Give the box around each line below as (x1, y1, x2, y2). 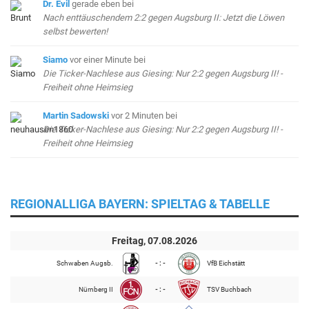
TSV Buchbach (207, 286, 252, 293)
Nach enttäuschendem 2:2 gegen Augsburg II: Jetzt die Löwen (43, 12, 285, 23)
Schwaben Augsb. (57, 259, 113, 267)
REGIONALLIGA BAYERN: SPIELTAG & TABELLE (10, 197, 270, 211)
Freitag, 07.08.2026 (112, 235, 197, 246)
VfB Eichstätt (207, 259, 245, 267)
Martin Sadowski (43, 110, 110, 121)
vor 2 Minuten (111, 110, 166, 121)
